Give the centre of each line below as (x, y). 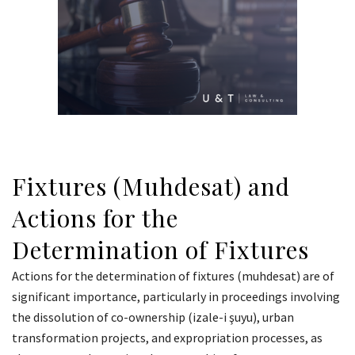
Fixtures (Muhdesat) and (151, 187)
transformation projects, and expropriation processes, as (167, 338)
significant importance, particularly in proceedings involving (176, 297)
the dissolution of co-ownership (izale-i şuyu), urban (153, 317)
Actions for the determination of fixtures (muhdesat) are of (173, 276)
